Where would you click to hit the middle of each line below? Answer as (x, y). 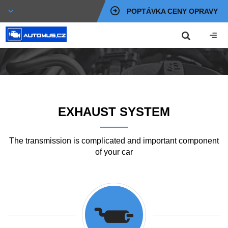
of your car (114, 152)
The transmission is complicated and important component (114, 141)
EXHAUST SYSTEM (114, 112)
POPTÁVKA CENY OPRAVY (172, 11)
